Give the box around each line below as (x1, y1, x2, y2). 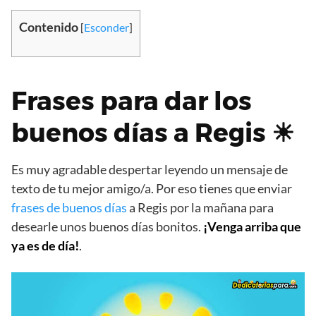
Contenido (19, 18, 78, 35)
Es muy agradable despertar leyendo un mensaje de (11, 161, 288, 177)
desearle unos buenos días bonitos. (11, 218, 203, 234)
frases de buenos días (11, 199, 127, 215)
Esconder (84, 20, 129, 34)
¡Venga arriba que (203, 218, 301, 234)
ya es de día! (11, 237, 79, 253)
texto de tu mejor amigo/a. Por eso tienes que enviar (11, 180, 292, 196)
